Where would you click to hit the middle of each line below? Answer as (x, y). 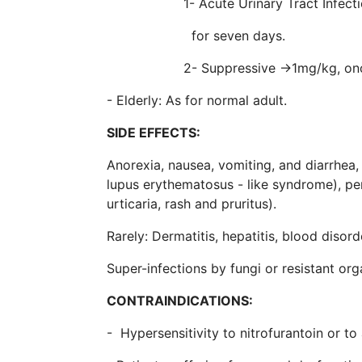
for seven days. (196, 35)
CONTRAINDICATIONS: (180, 300)
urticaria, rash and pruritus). (192, 203)
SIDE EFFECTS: (154, 132)
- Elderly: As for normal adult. (197, 100)
